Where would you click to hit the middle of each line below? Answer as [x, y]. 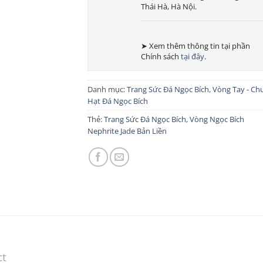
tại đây [193, 56]
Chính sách [161, 56]
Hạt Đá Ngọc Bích [118, 101]
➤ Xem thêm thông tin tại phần [195, 45]
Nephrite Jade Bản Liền [127, 131]
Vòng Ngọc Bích [217, 119]
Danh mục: [107, 89]
